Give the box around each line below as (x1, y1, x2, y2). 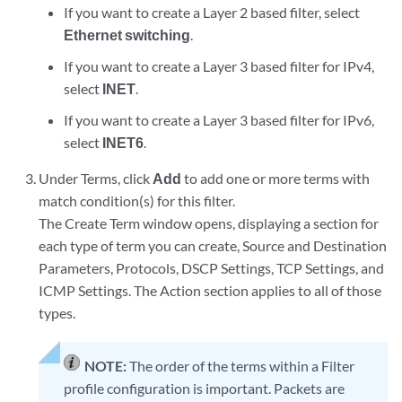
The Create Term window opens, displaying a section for (39, 214, 380, 232)
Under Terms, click (39, 170, 153, 187)
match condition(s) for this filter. (39, 192, 236, 209)
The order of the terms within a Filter (129, 357, 355, 374)
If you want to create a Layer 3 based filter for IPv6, (63, 111, 374, 128)
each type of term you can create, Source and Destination (39, 237, 388, 254)
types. (39, 304, 76, 321)
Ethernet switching (63, 26, 190, 43)
